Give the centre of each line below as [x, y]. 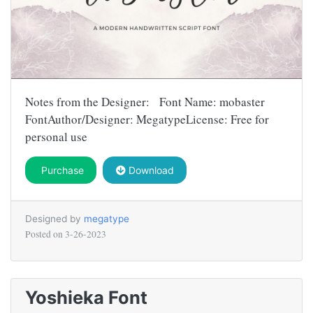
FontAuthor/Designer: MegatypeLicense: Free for [147, 119]
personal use [56, 137]
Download [150, 170]
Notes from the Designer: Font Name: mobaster [145, 102]
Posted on [45, 234]
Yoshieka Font [86, 298]
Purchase [61, 170]
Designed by [54, 219]
